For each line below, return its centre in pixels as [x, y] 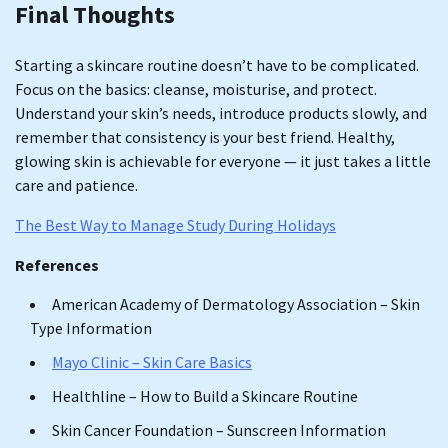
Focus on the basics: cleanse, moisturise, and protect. [196, 88]
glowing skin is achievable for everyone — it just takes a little [223, 160]
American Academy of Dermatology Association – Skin [236, 303]
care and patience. [76, 184]
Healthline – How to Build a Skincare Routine [205, 395]
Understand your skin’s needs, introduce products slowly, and [221, 112]
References [57, 264]
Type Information [91, 327]
